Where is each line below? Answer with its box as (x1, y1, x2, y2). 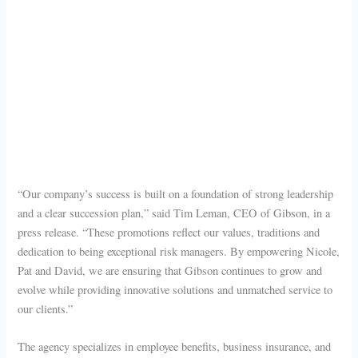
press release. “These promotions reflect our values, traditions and (18, 225, 320, 240)
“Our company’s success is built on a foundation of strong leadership (18, 186, 334, 201)
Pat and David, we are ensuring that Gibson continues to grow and (18, 263, 323, 278)
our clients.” (18, 301, 74, 316)
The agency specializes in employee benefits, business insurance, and (18, 339, 332, 355)
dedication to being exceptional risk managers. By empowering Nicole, (18, 244, 340, 259)
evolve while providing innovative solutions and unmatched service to (18, 282, 333, 297)
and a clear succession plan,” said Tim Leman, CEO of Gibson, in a (18, 205, 331, 221)
